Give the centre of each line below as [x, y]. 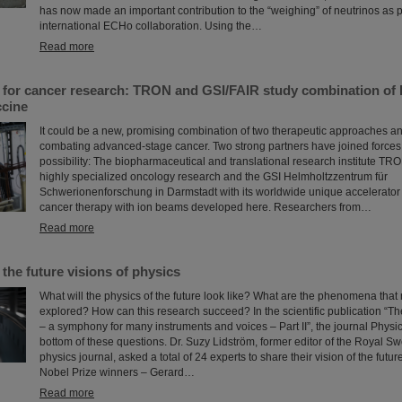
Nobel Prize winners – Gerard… [117, 372]
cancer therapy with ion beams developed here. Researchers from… [205, 207]
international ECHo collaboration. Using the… [151, 26]
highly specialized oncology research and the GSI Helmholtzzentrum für [214, 177]
